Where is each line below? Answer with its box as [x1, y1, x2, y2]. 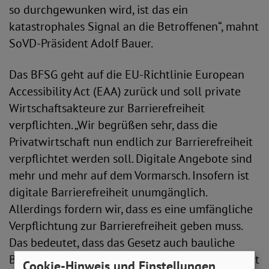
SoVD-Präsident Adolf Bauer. [9, 35, 164, 51]
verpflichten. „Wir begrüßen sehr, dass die [9, 117, 217, 133]
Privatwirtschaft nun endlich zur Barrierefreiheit [9, 134, 253, 150]
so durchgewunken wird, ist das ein [9, 2, 188, 17]
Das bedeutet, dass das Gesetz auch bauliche [9, 235, 235, 250]
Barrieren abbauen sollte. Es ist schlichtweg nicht [9, 252, 259, 267]
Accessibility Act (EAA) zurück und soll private [9, 83, 241, 99]
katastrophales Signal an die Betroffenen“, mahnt [9, 19, 259, 34]
